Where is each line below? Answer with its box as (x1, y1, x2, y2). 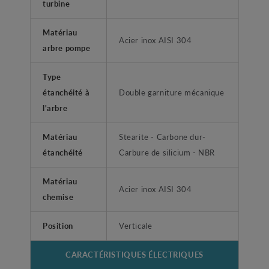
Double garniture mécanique (119, 86, 225, 98)
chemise (43, 191, 74, 203)
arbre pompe (43, 42, 91, 54)
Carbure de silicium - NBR (119, 147, 215, 159)
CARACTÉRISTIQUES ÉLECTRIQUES (65, 249, 204, 261)
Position (43, 220, 73, 232)
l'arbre (43, 102, 68, 114)
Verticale (119, 220, 153, 232)
